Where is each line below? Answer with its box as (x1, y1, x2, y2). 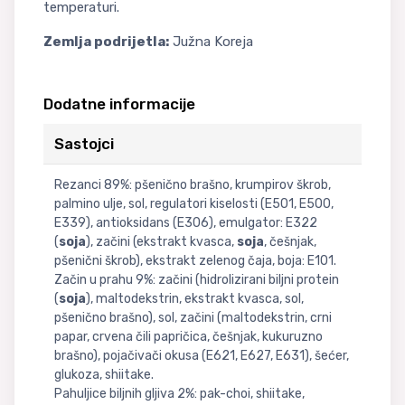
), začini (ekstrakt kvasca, (86, 233, 237, 250)
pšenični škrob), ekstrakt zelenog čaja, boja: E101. (54, 252, 336, 268)
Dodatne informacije (43, 94, 195, 113)
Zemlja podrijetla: (43, 33, 169, 50)
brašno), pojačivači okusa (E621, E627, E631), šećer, (54, 347, 349, 363)
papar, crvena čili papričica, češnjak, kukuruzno (54, 328, 323, 344)
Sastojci (54, 134, 114, 153)
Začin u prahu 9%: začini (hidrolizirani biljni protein (54, 271, 339, 287)
